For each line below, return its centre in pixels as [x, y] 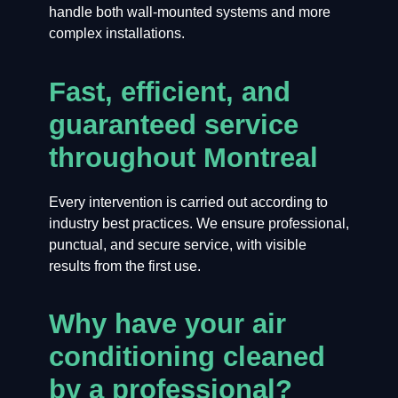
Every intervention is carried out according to [188, 202]
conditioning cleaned [187, 357]
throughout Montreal [183, 157]
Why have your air [167, 324]
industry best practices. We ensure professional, [199, 223]
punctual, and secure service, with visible [177, 244]
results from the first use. [124, 266]
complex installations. [116, 34]
